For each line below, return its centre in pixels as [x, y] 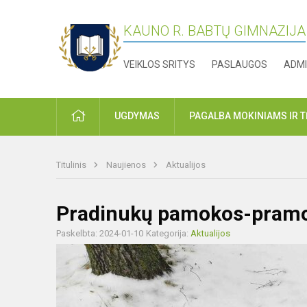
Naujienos [127, 165]
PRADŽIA [104, 115]
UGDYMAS [137, 116]
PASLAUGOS [240, 64]
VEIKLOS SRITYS [160, 64]
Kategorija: [168, 234]
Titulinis [72, 165]
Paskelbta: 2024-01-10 [100, 234]
